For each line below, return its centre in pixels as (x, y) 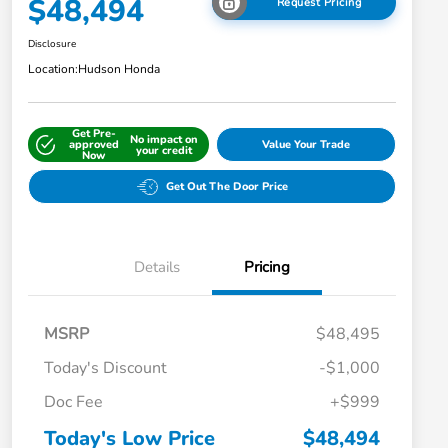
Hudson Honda (119, 69)
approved (93, 145)
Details (157, 267)
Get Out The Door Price (226, 187)
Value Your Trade (305, 145)
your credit (164, 150)
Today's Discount (105, 368)
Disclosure (52, 44)
